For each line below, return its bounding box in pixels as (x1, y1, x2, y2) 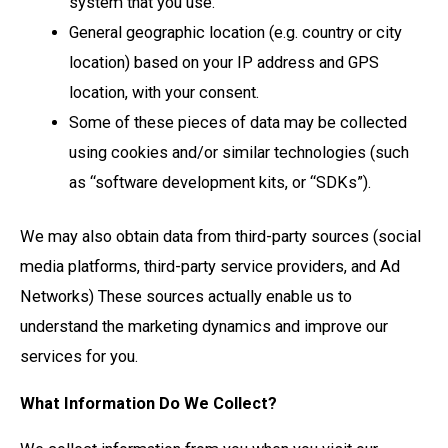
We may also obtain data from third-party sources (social (20, 227, 421, 247)
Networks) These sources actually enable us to (20, 287, 352, 307)
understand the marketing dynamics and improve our (20, 317, 388, 337)
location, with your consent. (69, 82, 260, 102)
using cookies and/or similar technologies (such (69, 142, 410, 162)
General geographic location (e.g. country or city (69, 22, 403, 42)
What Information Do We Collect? (20, 393, 277, 413)
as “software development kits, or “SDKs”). (69, 172, 372, 192)
